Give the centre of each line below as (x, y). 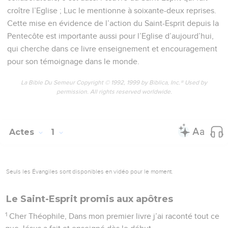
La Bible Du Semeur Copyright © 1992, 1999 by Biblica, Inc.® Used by (114, 83)
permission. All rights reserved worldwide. (114, 92)
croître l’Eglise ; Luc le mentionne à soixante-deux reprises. (112, 10)
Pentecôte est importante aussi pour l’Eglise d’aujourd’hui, (110, 36)
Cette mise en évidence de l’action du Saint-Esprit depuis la (113, 23)
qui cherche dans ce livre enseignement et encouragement (112, 49)
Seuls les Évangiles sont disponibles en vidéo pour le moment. (90, 171)
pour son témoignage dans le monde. (73, 61)
